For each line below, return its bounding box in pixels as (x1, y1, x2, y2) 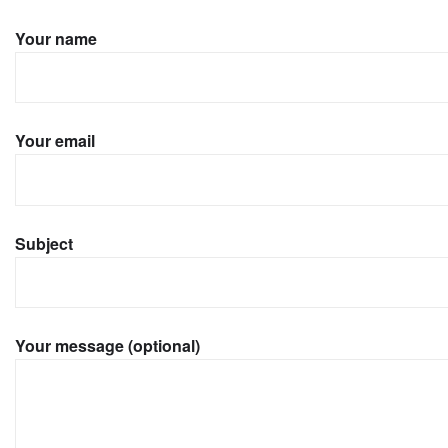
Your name (15, 27, 97, 50)
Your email (15, 129, 95, 153)
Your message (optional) (15, 334, 200, 358)
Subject (15, 231, 73, 255)
